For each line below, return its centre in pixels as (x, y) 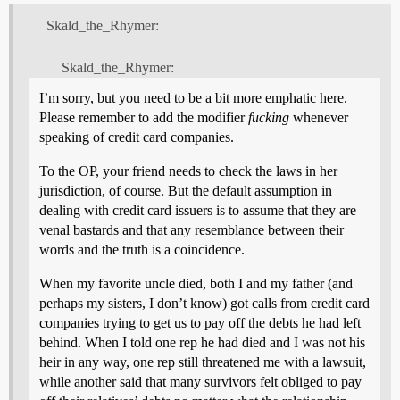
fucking (269, 117)
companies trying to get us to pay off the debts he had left (200, 322)
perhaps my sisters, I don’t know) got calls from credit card (204, 303)
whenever (319, 117)
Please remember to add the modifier (144, 117)
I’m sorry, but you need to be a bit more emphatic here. (193, 97)
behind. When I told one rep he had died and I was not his (202, 342)
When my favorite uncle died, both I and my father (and (196, 283)
